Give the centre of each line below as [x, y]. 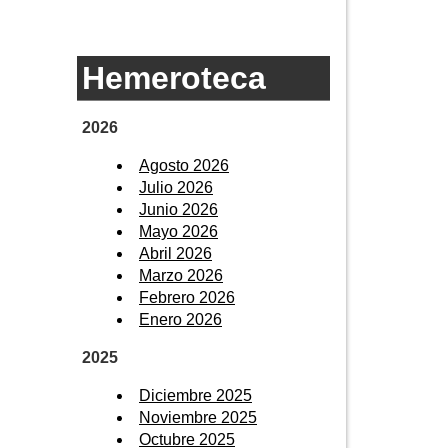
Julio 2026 [176, 187]
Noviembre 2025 [198, 417]
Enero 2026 [180, 319]
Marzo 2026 [181, 275]
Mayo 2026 [178, 231]
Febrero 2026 [187, 297]
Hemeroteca [174, 77]
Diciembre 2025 [195, 395]
